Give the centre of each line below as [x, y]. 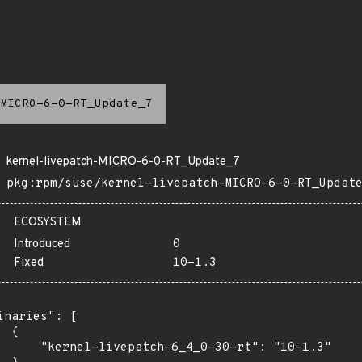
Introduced [42, 244]
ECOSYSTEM [48, 223]
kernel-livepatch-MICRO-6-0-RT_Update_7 [123, 162]
